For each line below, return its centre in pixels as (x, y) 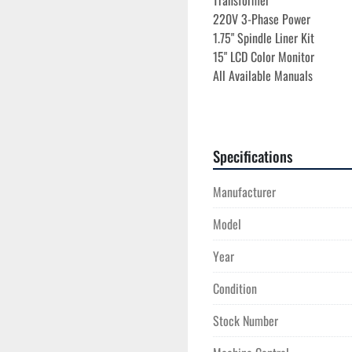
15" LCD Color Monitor (264, 57)
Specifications (253, 156)
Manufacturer (244, 192)
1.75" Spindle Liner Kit (264, 38)
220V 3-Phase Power (262, 19)
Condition (235, 288)
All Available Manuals (263, 75)
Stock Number (246, 321)
